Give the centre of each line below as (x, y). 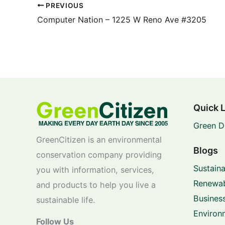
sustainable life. (66, 200)
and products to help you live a (96, 185)
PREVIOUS (64, 5)
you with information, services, (95, 170)
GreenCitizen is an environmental (99, 139)
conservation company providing (99, 154)
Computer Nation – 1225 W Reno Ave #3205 (122, 20)
